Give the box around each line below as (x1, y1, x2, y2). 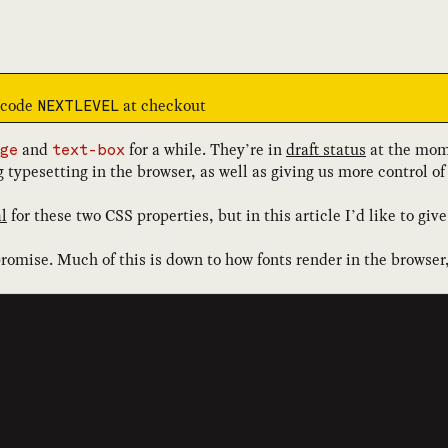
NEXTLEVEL (37, 98, 119, 114)
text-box (52, 142, 125, 158)
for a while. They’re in (125, 137, 286, 161)
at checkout (119, 93, 206, 117)
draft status (286, 137, 366, 161)
